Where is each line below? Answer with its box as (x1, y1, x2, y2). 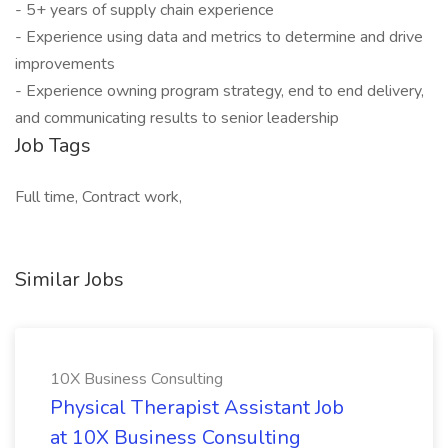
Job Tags (15, 132, 91, 159)
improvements (15, 53, 115, 75)
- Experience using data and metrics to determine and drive (15, 26, 423, 48)
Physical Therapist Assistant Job (50, 394, 344, 421)
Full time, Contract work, (15, 186, 182, 208)
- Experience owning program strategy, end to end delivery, (15, 80, 424, 102)
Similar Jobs (15, 266, 124, 293)
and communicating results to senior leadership (15, 107, 339, 129)
